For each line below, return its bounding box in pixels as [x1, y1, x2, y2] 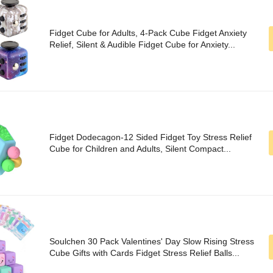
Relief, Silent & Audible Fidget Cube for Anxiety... [49, 40, 235, 50]
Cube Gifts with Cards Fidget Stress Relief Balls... [49, 248, 239, 258]
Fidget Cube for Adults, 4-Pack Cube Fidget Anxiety [49, 28, 247, 38]
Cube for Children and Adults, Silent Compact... [49, 144, 231, 154]
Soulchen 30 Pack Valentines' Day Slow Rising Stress [49, 236, 254, 247]
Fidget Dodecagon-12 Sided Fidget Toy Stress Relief [49, 132, 252, 143]
